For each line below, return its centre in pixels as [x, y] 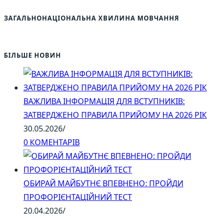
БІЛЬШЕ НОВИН [33, 55]
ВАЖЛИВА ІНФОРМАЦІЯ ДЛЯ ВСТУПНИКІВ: [104, 101]
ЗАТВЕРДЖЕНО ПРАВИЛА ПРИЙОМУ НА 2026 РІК [115, 115]
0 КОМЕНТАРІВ [52, 142]
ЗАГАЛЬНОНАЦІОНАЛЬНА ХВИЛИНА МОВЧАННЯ [92, 18]
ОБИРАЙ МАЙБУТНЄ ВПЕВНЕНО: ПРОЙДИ [103, 184]
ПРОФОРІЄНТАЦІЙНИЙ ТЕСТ [78, 197]
